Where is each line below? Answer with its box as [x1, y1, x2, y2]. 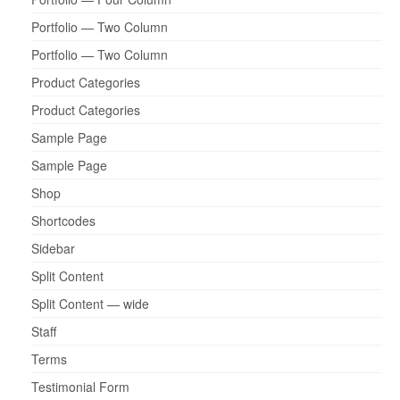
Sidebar [31, 239, 75, 257]
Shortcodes [31, 212, 96, 229]
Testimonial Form [31, 378, 129, 396]
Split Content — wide [31, 295, 149, 312]
